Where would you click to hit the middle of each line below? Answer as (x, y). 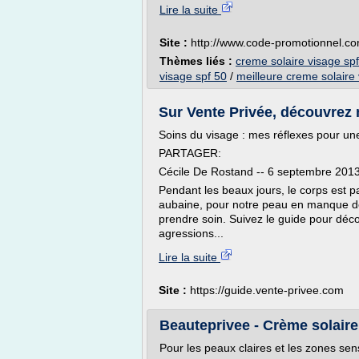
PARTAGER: (190, 153)
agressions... (191, 233)
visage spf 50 (193, 76)
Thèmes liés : (198, 61)
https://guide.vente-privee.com (267, 290)
